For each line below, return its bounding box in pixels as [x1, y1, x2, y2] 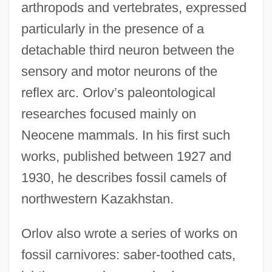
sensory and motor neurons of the [21, 63, 217, 79]
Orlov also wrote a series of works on [21, 225, 237, 241]
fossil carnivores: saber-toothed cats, [21, 246, 236, 262]
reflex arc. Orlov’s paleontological [21, 84, 216, 100]
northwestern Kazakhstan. [21, 191, 174, 206]
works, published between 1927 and [21, 148, 231, 164]
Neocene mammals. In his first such [21, 127, 230, 143]
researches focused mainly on [21, 106, 196, 121]
